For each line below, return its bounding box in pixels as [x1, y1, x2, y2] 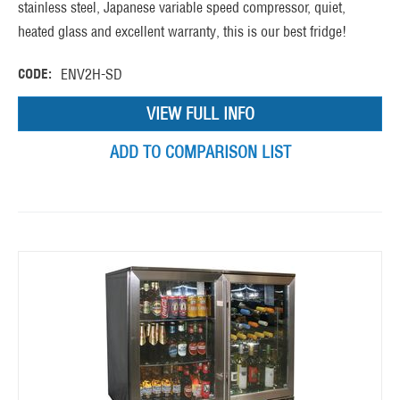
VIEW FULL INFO [146, 104, 254, 125]
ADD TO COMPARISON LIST [109, 142, 291, 163]
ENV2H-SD [61, 65, 122, 84]
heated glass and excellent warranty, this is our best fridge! [18, 22, 346, 41]
